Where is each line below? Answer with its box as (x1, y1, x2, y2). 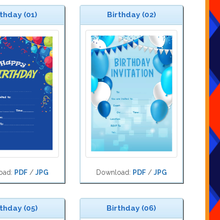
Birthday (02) (107, 10, 156, 20)
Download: (96, 168, 133, 177)
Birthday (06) (107, 204, 156, 213)
